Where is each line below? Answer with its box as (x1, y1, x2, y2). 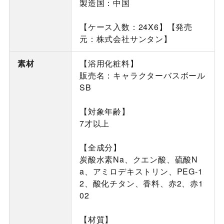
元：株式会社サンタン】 (79, 33, 172, 45)
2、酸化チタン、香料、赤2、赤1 (79, 177, 203, 189)
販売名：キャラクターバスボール (79, 69, 205, 81)
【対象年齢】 (79, 105, 130, 117)
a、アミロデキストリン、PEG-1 (79, 165, 203, 177)
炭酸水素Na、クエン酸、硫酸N (79, 153, 198, 165)
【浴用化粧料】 (79, 57, 138, 69)
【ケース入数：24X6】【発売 (79, 21, 192, 33)
